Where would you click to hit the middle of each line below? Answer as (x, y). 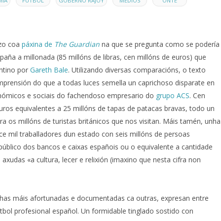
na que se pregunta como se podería (160, 44)
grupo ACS (173, 96)
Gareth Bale (49, 70)
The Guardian (76, 44)
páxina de (37, 44)
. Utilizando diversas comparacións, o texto (137, 70)
